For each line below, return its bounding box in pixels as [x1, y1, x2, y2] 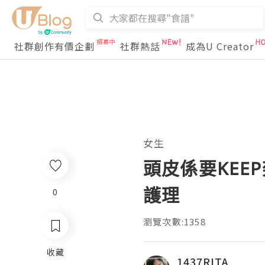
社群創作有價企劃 [14, 39, 95, 53]
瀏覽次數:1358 [143, 215, 206, 228]
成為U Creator [186, 39, 254, 53]
